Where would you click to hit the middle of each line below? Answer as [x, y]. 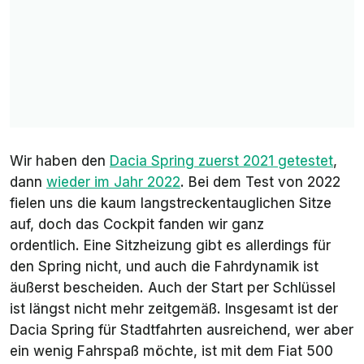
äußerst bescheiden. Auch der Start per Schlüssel [173, 287]
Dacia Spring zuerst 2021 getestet [221, 160]
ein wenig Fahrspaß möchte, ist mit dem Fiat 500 [171, 351]
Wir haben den [60, 160]
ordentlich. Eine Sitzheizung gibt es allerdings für [170, 245]
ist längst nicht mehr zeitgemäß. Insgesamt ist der [174, 308]
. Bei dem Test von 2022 [260, 182]
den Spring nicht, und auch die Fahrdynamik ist [164, 266]
